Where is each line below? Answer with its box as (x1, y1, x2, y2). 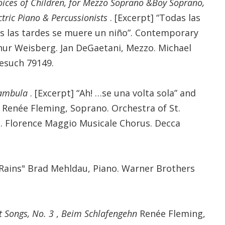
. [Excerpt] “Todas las (109, 11, 200, 24)
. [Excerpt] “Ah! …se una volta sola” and (30, 86, 196, 99)
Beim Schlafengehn (61, 207, 140, 219)
